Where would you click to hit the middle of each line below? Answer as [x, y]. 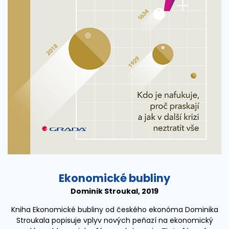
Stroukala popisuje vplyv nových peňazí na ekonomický [114, 221]
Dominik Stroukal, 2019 [114, 191]
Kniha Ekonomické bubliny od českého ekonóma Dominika [114, 210]
